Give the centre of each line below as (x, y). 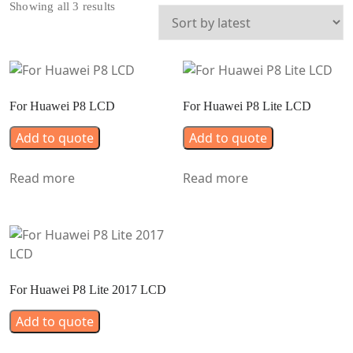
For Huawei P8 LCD (62, 106)
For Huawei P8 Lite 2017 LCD (88, 289)
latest (128, 45)
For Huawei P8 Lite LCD (247, 106)
